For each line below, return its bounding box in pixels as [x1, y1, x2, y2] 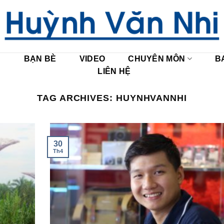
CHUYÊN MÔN [128, 54, 185, 63]
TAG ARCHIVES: [36, 92, 116, 103]
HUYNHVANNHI [115, 92, 187, 103]
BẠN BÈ [23, 54, 56, 63]
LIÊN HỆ [97, 67, 131, 75]
